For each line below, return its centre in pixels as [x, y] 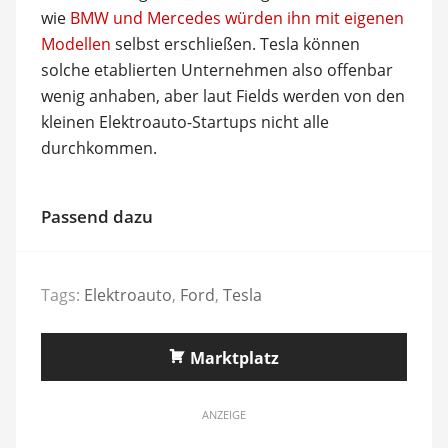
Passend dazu [96, 216]
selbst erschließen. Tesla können [235, 43]
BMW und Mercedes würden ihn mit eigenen [236, 17]
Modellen [75, 43]
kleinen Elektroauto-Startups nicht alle [184, 121]
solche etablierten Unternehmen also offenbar [216, 69]
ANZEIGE [224, 414]
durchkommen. [98, 147]
